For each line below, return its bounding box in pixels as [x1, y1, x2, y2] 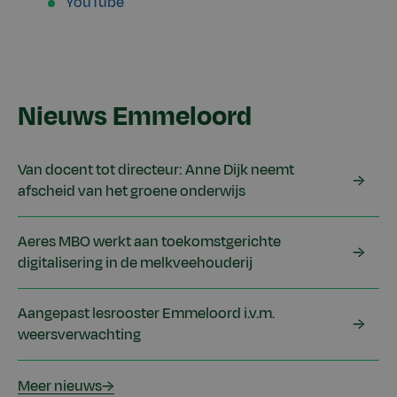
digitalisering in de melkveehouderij [18, 252, 253, 274]
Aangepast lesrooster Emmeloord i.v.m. [18, 302, 275, 324]
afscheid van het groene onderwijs [18, 180, 245, 202]
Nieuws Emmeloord [18, 97, 252, 136]
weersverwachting [18, 323, 141, 346]
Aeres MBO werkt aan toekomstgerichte [18, 230, 281, 253]
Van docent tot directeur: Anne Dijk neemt [18, 159, 294, 181]
